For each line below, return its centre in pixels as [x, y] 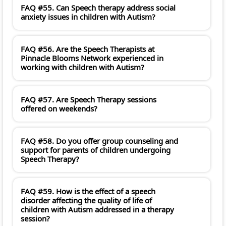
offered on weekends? [59, 109]
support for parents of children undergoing [96, 150]
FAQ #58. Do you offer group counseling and [99, 141]
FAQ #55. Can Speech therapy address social [98, 8]
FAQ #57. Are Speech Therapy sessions [89, 100]
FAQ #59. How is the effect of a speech [88, 191]
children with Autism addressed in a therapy [97, 210]
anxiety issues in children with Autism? [88, 17]
